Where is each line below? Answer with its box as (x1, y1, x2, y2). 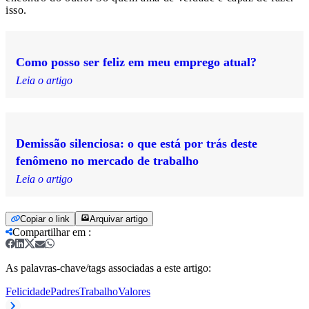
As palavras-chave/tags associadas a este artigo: (6, 261, 211, 274)
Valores (118, 285, 150, 297)
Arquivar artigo (90, 213, 148, 224)
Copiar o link (20, 213, 70, 224)
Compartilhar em (12, 226, 86, 238)
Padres (50, 285, 79, 297)
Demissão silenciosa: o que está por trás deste (16, 136, 257, 150)
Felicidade (6, 285, 50, 297)
